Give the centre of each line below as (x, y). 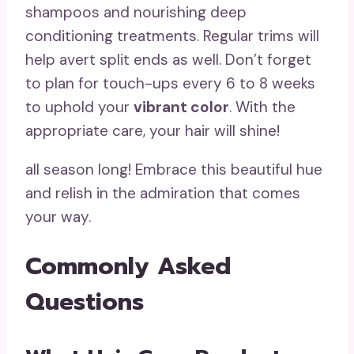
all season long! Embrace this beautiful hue (174, 170)
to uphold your (79, 107)
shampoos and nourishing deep (136, 13)
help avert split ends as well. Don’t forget (168, 60)
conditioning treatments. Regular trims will (172, 36)
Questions (85, 302)
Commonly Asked (128, 267)
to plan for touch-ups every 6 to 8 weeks (170, 84)
